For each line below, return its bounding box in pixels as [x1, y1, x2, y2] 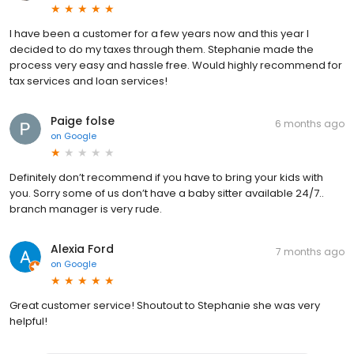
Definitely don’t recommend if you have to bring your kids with [9, 169, 323, 185]
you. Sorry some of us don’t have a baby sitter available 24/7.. [9, 185, 324, 201]
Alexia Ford [51, 240, 114, 257]
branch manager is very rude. [9, 201, 162, 217]
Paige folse [51, 112, 115, 129]
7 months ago [276, 244, 345, 258]
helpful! [9, 313, 47, 329]
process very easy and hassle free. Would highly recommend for [9, 57, 342, 73]
